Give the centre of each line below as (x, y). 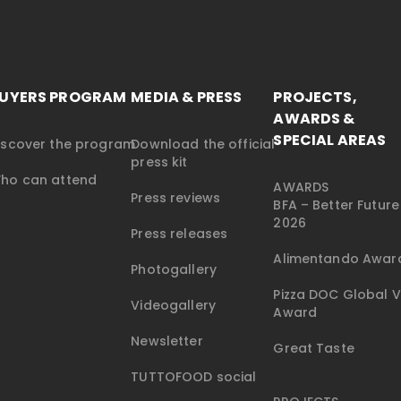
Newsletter (167, 341)
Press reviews (176, 198)
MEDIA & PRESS (187, 98)
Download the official (203, 145)
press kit (159, 162)
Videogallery (173, 306)
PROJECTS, (315, 98)
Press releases (179, 234)
